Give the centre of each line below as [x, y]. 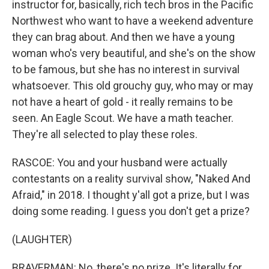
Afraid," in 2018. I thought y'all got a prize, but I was [131, 195]
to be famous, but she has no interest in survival [126, 69]
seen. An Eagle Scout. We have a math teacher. [123, 118]
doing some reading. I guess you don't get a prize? [131, 211]
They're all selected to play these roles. [105, 134]
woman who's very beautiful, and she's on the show [134, 53]
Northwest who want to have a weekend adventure [133, 21]
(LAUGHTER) [42, 239]
